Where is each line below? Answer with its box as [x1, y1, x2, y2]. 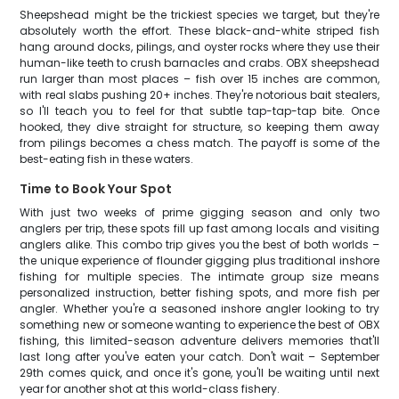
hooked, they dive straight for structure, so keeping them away [20, 119, 379, 134]
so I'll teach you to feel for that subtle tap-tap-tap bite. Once [20, 103, 379, 118]
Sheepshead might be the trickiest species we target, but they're [20, 7, 379, 22]
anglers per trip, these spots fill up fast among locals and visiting [20, 221, 379, 236]
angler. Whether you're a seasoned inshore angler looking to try [20, 301, 379, 316]
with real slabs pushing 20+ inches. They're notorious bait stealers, [20, 87, 379, 102]
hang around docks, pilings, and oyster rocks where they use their [20, 39, 379, 54]
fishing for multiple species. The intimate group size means [20, 269, 379, 284]
